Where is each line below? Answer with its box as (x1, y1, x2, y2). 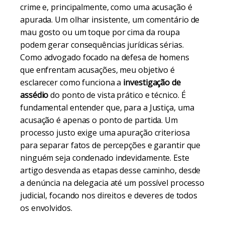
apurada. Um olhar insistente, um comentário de (20, 14, 200, 25)
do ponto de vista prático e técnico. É (48, 89, 186, 100)
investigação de (123, 77, 181, 88)
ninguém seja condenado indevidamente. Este (20, 152, 189, 163)
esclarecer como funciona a (20, 77, 124, 88)
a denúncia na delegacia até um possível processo (20, 177, 205, 188)
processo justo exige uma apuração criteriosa (20, 127, 190, 138)
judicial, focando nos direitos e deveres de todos (20, 190, 198, 201)
